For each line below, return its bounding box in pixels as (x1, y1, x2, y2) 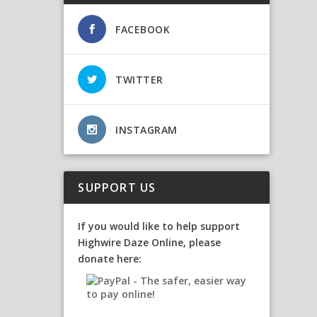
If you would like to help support (78, 219, 241, 233)
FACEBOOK (115, 22, 171, 36)
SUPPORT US (78, 179, 156, 195)
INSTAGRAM (115, 122, 178, 137)
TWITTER (115, 72, 163, 86)
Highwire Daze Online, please (78, 235, 221, 249)
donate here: (78, 251, 142, 265)
